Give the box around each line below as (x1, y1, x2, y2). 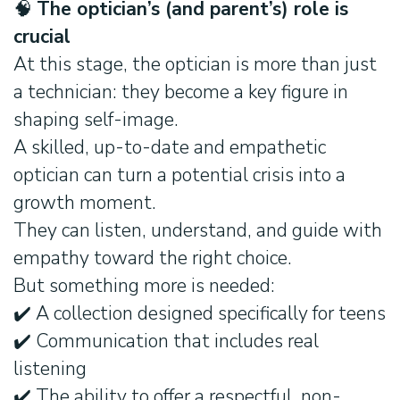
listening (13, 355, 87, 383)
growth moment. (13, 189, 156, 217)
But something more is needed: (13, 272, 275, 300)
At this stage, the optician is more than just (13, 51, 377, 79)
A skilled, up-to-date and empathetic (13, 134, 326, 162)
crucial (13, 23, 71, 51)
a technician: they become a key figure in (13, 79, 348, 106)
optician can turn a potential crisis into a (13, 162, 346, 189)
